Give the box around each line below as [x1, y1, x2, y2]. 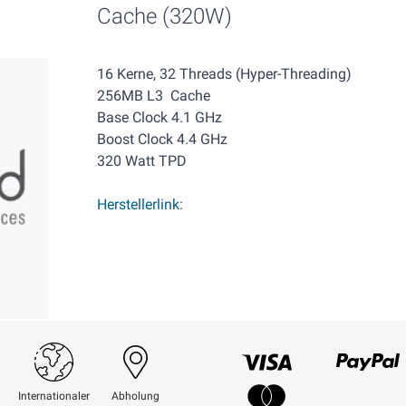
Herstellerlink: [96, 196, 183, 214]
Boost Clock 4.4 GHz [96, 130, 227, 149]
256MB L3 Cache [96, 87, 210, 105]
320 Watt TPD [96, 152, 187, 170]
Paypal [329, 377, 373, 395]
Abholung [111, 390, 159, 403]
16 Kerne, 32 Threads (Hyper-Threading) [96, 65, 355, 83]
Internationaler [18, 390, 90, 403]
